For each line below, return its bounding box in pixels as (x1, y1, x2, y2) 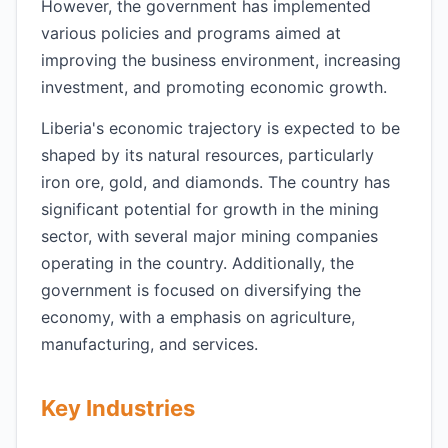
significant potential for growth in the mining (41, 199, 379, 219)
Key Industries (41, 395, 195, 421)
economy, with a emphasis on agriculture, (41, 307, 355, 327)
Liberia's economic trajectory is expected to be (41, 118, 400, 138)
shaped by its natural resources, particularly (41, 145, 374, 165)
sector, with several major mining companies (41, 226, 378, 246)
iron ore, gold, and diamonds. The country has (41, 172, 390, 192)
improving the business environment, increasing (41, 50, 401, 70)
